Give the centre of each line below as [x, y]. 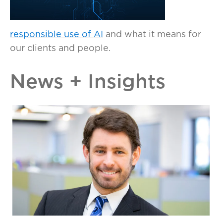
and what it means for [152, 34]
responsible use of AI [56, 34]
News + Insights [88, 81]
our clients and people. [60, 48]
